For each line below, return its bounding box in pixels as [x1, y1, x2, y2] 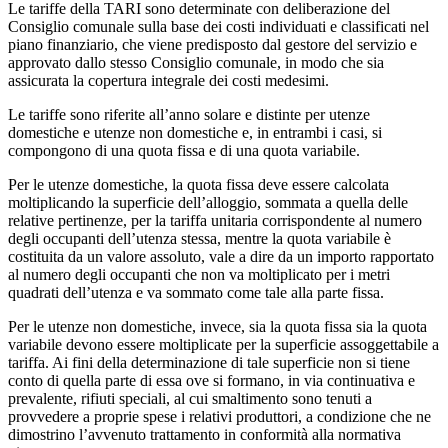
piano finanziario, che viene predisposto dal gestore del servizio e [8, 35, 417, 53]
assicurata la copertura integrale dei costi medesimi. [8, 71, 329, 89]
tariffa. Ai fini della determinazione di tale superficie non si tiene [8, 353, 410, 371]
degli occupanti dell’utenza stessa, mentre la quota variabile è [8, 229, 391, 247]
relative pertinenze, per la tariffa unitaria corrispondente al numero [8, 211, 422, 229]
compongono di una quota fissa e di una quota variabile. [8, 141, 360, 159]
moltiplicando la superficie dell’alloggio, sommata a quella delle [8, 193, 408, 211]
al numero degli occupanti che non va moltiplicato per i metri [8, 265, 390, 283]
